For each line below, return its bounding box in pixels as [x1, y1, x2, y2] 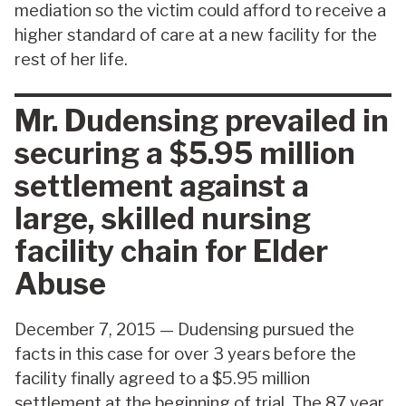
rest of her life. [14, 49, 128, 71]
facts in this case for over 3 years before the [14, 343, 356, 364]
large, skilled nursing [14, 200, 311, 237]
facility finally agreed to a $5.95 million [14, 367, 310, 389]
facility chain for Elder [14, 233, 328, 270]
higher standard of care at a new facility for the [14, 24, 377, 46]
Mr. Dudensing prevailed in [14, 102, 389, 140]
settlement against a [14, 168, 309, 205]
